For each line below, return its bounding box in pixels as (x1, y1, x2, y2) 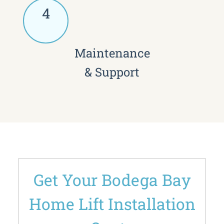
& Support (84, 63, 139, 80)
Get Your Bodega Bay (33, 168, 191, 190)
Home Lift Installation (28, 192, 195, 214)
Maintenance (74, 44, 150, 61)
